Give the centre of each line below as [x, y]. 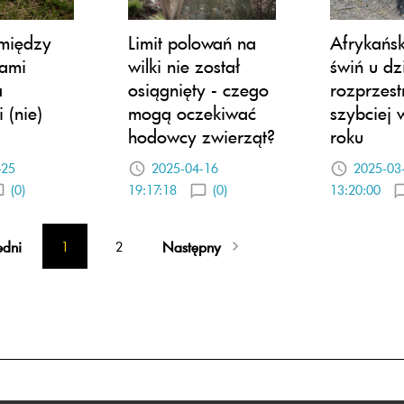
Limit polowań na [192, 43]
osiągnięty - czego [198, 90]
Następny [192, 246]
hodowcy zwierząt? [202, 137]
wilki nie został [184, 66]
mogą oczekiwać [192, 113]
